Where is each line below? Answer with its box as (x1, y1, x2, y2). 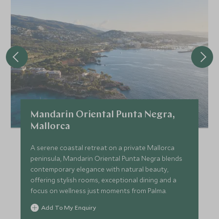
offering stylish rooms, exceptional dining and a (30, 175, 177, 185)
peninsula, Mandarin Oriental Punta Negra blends (30, 154, 183, 163)
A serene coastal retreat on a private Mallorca (30, 143, 175, 153)
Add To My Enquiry (41, 203, 97, 212)
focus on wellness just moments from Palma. (30, 186, 167, 196)
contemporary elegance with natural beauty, (30, 165, 169, 174)
